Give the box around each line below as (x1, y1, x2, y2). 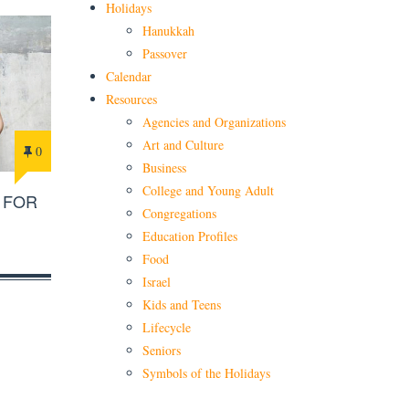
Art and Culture (142, 135, 224, 153)
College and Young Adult (142, 181, 274, 199)
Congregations (142, 204, 216, 222)
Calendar (106, 67, 152, 85)
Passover (142, 44, 187, 62)
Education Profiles (142, 226, 237, 245)
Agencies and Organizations (142, 112, 286, 131)
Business (142, 158, 186, 176)
